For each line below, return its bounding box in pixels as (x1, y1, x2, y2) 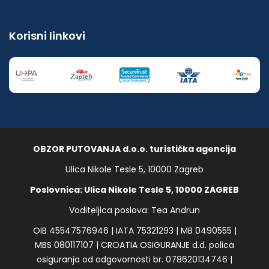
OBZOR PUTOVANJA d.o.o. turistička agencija (33, 143, 236, 156)
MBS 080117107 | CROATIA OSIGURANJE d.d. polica (35, 239, 234, 252)
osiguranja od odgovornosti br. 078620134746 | (37, 253, 232, 266)
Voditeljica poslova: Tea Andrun (69, 204, 200, 217)
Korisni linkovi (9, 28, 85, 44)
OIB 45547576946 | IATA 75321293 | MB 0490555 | (32, 225, 237, 237)
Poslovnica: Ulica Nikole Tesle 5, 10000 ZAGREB (30, 184, 239, 196)
